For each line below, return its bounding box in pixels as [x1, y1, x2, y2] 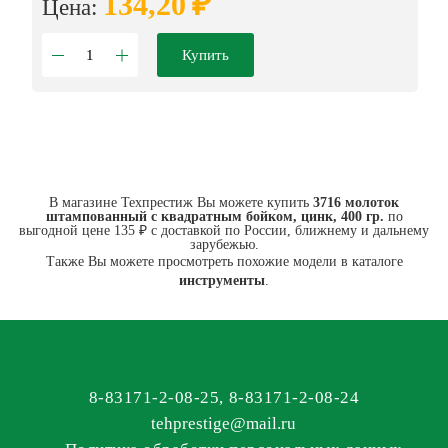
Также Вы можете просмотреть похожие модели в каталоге [45, 254, 403, 270]
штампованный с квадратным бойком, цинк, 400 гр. [45, 209, 384, 225]
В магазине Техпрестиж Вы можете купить [49, 195, 313, 211]
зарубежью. [189, 237, 259, 253]
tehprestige [151, 414, 231, 434]
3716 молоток [313, 195, 399, 211]
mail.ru [246, 414, 297, 434]
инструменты [179, 273, 265, 289]
